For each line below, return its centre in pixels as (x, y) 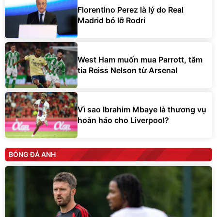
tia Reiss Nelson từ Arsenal (127, 70)
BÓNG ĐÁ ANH (32, 154)
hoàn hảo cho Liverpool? (123, 120)
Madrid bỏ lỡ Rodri (111, 21)
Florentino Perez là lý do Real (131, 10)
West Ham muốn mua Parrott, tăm (140, 60)
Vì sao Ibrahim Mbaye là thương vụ (142, 110)
